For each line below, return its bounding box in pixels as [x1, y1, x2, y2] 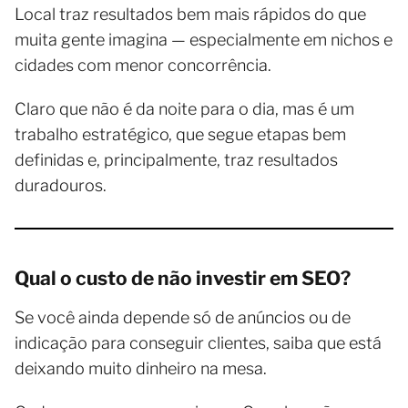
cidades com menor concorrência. [15, 56, 271, 75]
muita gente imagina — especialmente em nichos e [15, 30, 393, 49]
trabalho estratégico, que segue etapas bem [15, 125, 346, 144]
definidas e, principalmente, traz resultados [15, 150, 338, 169]
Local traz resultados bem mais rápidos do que [15, 5, 366, 24]
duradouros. [15, 176, 107, 195]
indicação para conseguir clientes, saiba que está [15, 333, 382, 352]
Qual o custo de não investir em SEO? [15, 267, 351, 290]
